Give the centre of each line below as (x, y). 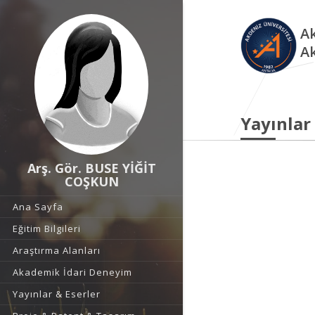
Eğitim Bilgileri (47, 229)
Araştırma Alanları (57, 250)
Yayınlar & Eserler (57, 294)
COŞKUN (91, 181)
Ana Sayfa (38, 207)
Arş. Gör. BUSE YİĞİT (91, 168)
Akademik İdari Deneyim (72, 272)
